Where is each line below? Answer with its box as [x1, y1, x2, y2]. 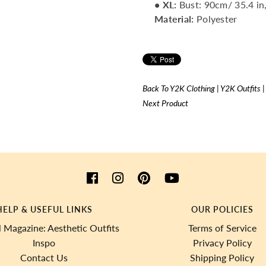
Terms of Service [188, 222, 256, 233]
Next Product [142, 98, 188, 108]
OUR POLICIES [191, 204, 254, 214]
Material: [154, 13, 194, 24]
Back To [142, 83, 170, 93]
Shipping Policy [190, 252, 254, 263]
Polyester [194, 13, 237, 24]
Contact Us [20, 252, 68, 263]
